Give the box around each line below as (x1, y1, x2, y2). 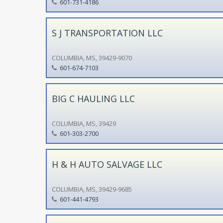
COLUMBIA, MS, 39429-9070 (51, 53, 132, 62)
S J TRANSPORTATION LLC (51, 26, 163, 39)
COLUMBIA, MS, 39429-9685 (51, 184, 132, 194)
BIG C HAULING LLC (51, 92, 135, 105)
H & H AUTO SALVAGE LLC (51, 158, 162, 170)
